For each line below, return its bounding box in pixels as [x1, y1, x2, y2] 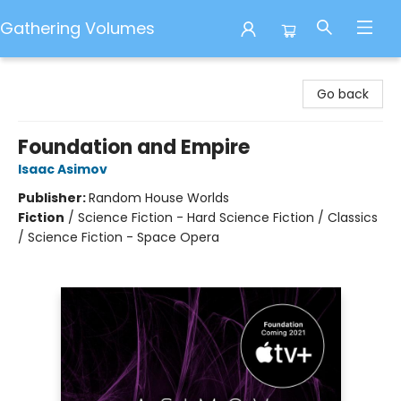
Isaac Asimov [18, 160, 107, 178]
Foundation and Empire [18, 133, 250, 161]
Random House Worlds [89, 189, 229, 207]
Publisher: [18, 189, 89, 207]
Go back [317, 85, 369, 103]
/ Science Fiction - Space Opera [18, 228, 219, 246]
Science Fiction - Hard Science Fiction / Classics [78, 209, 378, 226]
